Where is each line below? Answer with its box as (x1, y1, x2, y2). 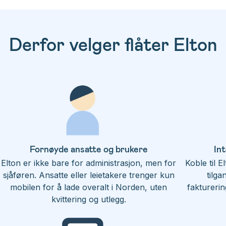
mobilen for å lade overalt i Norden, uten (10, 182, 167, 192)
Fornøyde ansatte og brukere (29, 143, 148, 154)
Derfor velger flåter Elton (9, 33, 217, 54)
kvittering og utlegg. (51, 194, 126, 204)
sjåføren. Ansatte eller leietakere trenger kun (3, 170, 175, 180)
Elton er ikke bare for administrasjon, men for (1, 158, 177, 168)
